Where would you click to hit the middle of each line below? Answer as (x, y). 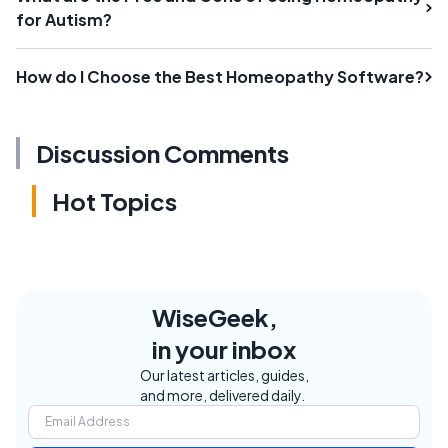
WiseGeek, (215, 316)
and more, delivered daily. (222, 394)
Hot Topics (114, 200)
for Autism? (64, 19)
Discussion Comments (162, 152)
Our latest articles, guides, (224, 374)
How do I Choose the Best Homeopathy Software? (220, 76)
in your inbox (224, 348)
